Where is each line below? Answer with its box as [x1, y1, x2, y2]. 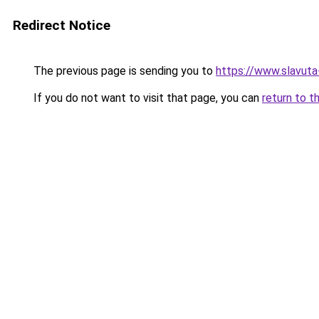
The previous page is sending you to [31, 64, 216, 78]
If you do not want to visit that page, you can [31, 91, 262, 105]
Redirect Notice [13, 17, 110, 33]
